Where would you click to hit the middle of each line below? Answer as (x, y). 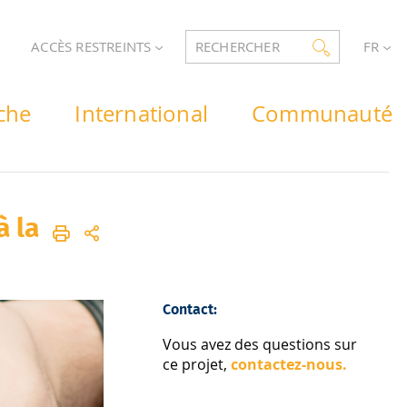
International (141, 114)
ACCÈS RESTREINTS (93, 47)
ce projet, (197, 364)
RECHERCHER (237, 47)
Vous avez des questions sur (260, 344)
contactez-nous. (291, 364)
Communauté (322, 114)
